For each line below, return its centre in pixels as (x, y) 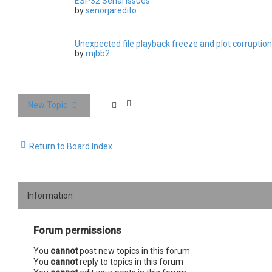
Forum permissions (77, 231)
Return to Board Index (71, 147)
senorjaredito (111, 11)
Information (50, 196)
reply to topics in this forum (131, 262)
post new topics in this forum (134, 251)
